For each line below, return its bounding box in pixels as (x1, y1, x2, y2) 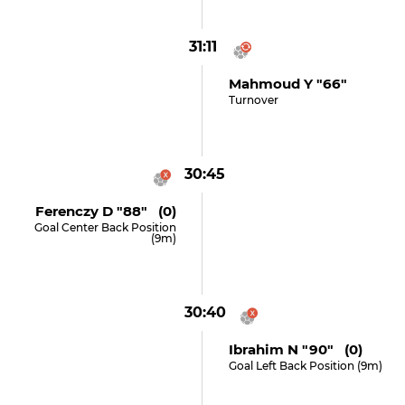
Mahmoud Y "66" (228, 75, 347, 92)
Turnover (228, 93, 278, 107)
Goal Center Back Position (34, 221, 177, 234)
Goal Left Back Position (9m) (228, 359, 382, 372)
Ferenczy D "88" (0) (35, 202, 177, 220)
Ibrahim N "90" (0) (228, 341, 363, 358)
